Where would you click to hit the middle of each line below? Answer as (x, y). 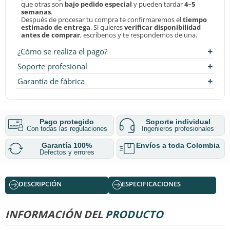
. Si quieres (107, 27)
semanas (36, 12)
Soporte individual (178, 121)
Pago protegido (67, 121)
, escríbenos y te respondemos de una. (139, 35)
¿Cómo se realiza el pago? (62, 51)
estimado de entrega (56, 27)
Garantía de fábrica (51, 81)
